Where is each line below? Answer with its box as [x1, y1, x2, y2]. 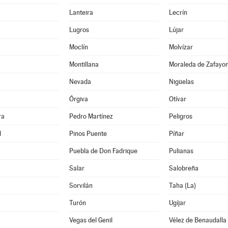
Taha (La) [168, 182, 196, 189]
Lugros [69, 26, 89, 34]
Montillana [69, 61, 99, 68]
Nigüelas [168, 78, 194, 85]
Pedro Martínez [69, 112, 113, 120]
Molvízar [168, 43, 193, 51]
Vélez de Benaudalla [168, 216, 226, 224]
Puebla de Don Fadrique [69, 147, 137, 155]
